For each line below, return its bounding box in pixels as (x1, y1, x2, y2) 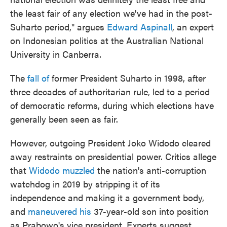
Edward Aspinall (107, 20, 172, 33)
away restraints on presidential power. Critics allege (10, 150, 216, 163)
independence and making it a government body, (10, 191, 204, 204)
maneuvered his (28, 205, 91, 217)
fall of (27, 71, 49, 84)
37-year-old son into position (91, 205, 209, 217)
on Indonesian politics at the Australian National (10, 34, 204, 47)
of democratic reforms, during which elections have (10, 99, 214, 111)
